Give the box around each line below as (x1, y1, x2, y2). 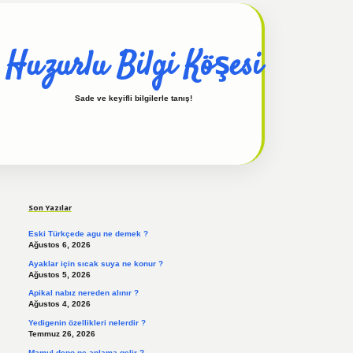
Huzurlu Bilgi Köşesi (6, 43, 262, 90)
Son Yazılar (28, 202, 72, 213)
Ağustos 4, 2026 (28, 299, 91, 309)
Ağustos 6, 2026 (28, 240, 91, 250)
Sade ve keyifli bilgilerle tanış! (75, 94, 192, 103)
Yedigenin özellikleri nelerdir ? (28, 318, 146, 327)
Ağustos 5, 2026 (28, 269, 91, 279)
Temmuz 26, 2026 (28, 329, 95, 338)
